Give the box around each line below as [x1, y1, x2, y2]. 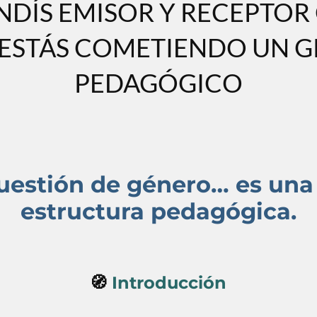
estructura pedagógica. [20, 197, 296, 226]
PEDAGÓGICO [74, 67, 243, 99]
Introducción [112, 272, 227, 294]
